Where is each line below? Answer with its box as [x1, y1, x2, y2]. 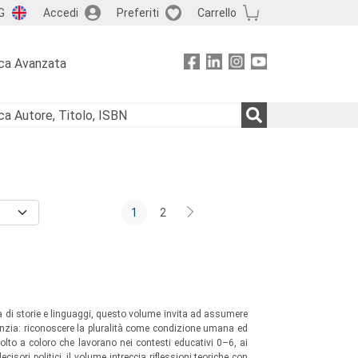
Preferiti [116, 6, 159, 19]
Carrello [197, 6, 237, 19]
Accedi [42, 6, 78, 19]
